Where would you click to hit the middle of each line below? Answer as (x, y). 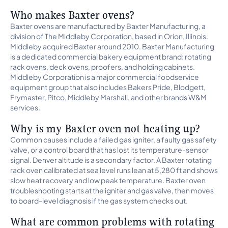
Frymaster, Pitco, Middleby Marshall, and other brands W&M (108, 97)
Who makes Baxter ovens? (72, 15)
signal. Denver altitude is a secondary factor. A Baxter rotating (111, 160)
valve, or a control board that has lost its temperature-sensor (109, 150)
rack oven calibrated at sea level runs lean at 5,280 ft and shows (114, 170)
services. (25, 107)
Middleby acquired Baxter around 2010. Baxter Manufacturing (112, 46)
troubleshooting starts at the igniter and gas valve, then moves (112, 190)
